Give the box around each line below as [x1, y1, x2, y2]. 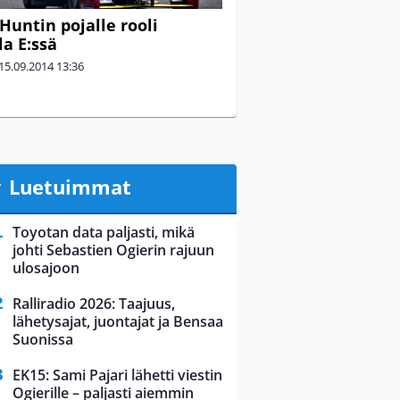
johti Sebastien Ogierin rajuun [12, 240, 214, 261]
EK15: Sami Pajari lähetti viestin [12, 365, 222, 386]
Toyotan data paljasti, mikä [12, 222, 195, 243]
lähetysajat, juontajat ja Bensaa [12, 312, 223, 332]
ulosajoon [12, 258, 79, 279]
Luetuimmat [8, 172, 131, 200]
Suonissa [12, 329, 73, 350]
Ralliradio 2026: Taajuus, [12, 294, 175, 314]
